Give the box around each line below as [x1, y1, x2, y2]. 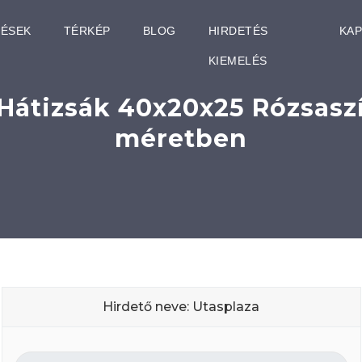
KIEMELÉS [208, 54, 267, 67]
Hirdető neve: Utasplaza [103, 299, 259, 314]
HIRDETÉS [208, 24, 268, 37]
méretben [115, 124, 247, 154]
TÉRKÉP [63, 24, 111, 37]
